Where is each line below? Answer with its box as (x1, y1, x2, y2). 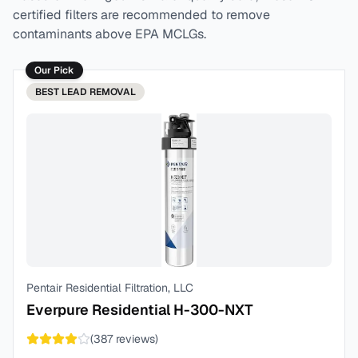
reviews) (113, 332, 158, 346)
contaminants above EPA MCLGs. (13, 26, 206, 42)
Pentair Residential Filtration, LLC (26, 280, 193, 295)
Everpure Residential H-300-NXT (26, 300, 253, 319)
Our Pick (34, 64, 74, 77)
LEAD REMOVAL (62, 86, 136, 98)
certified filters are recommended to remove (13, 6, 270, 23)
